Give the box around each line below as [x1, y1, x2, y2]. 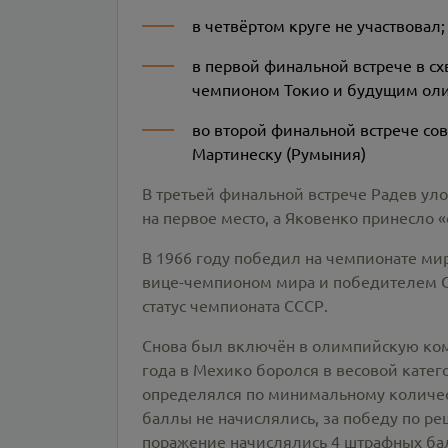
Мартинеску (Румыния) [192, 143, 366, 163]
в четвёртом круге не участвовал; [192, 15, 445, 35]
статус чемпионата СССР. [142, 295, 328, 315]
